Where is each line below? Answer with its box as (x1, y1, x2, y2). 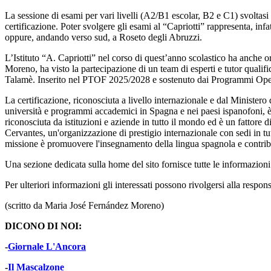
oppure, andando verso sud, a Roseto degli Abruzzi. (5, 32, 202, 43)
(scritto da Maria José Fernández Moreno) (5, 200, 164, 211)
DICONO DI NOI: (5, 221, 82, 232)
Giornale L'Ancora (8, 241, 86, 252)
